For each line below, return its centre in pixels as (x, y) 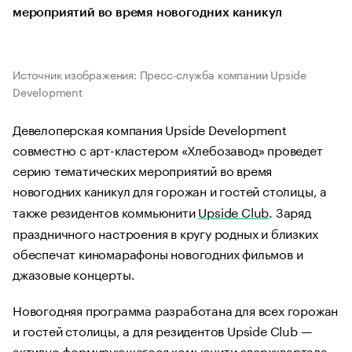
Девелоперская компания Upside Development (150, 128)
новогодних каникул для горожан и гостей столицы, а (170, 190)
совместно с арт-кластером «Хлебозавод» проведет (168, 149)
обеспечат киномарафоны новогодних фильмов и (158, 253)
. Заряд (290, 211)
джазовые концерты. (75, 273)
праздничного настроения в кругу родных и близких (165, 232)
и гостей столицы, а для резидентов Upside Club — (162, 330)
